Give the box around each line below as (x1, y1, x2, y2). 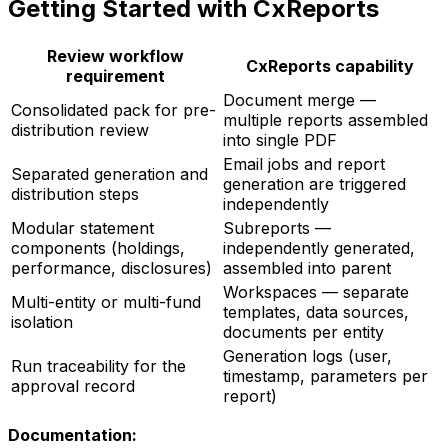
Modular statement (11, 217, 154, 238)
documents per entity (223, 321, 384, 342)
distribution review (11, 119, 149, 140)
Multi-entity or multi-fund (11, 291, 201, 312)
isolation (11, 311, 73, 332)
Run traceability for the (11, 355, 186, 376)
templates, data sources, (223, 301, 409, 322)
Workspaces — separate (223, 281, 409, 302)
